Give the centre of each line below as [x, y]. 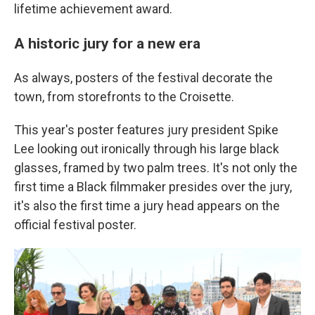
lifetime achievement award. [93, 9]
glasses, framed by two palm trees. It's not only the [156, 168]
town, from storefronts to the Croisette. [124, 97]
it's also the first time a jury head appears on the [147, 206]
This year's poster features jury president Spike [146, 130]
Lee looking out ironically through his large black [147, 149]
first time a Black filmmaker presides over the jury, [153, 187]
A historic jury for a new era [107, 43]
